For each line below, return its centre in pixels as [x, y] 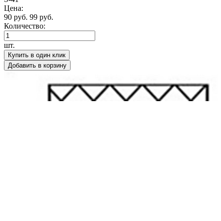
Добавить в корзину [37, 65]
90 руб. [17, 17]
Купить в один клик [37, 55]
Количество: [25, 26]
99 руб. [41, 17]
